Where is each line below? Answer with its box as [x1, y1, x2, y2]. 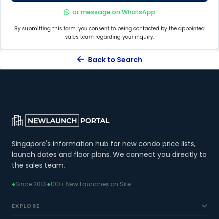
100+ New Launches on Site [50, 180, 131, 189]
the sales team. [12, 160, 65, 171]
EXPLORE [12, 202, 40, 210]
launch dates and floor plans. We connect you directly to [12, 150, 207, 160]
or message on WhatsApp [72, 8, 155, 16]
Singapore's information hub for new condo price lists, [12, 139, 196, 149]
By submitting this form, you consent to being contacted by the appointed [14, 25, 205, 32]
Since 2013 [15, 180, 46, 189]
